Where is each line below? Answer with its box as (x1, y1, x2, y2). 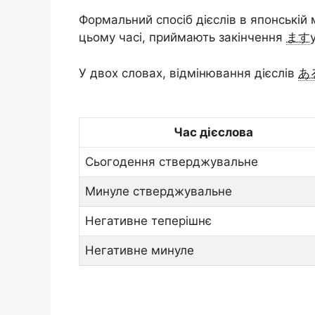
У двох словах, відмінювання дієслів (79, 65, 298, 80)
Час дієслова (174, 125, 253, 139)
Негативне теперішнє (85, 214, 212, 228)
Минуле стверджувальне (85, 184, 232, 198)
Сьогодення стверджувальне (85, 155, 258, 169)
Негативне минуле (85, 243, 194, 257)
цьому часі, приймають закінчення (79, 30, 286, 44)
